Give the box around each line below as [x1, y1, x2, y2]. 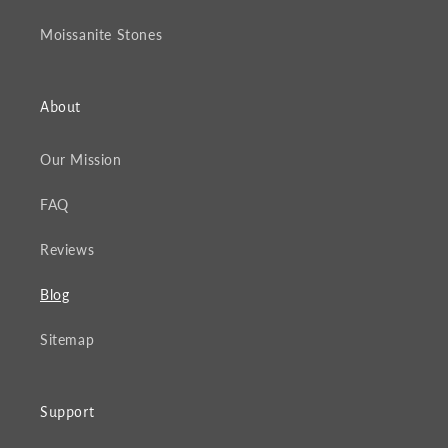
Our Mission [40, 151, 122, 169]
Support [40, 404, 95, 421]
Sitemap [40, 331, 95, 349]
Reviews [40, 241, 95, 259]
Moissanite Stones [40, 26, 163, 44]
